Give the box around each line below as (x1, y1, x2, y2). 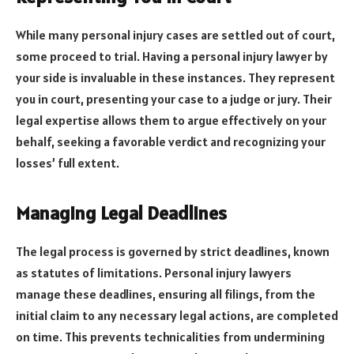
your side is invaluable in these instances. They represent (16, 69, 335, 85)
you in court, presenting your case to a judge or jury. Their (16, 90, 332, 107)
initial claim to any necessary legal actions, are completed (16, 307, 338, 323)
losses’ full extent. (16, 154, 119, 171)
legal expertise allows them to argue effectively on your (16, 111, 326, 128)
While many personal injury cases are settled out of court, (16, 26, 335, 43)
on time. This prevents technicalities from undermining (16, 328, 325, 345)
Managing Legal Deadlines (16, 200, 227, 225)
